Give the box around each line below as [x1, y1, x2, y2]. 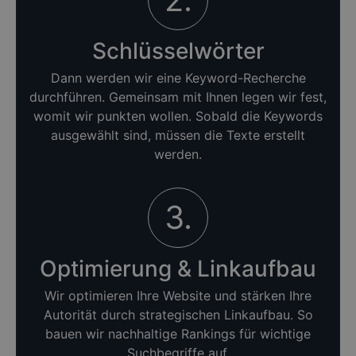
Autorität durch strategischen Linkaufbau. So [43, 307, 313, 323]
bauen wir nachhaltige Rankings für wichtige [45, 326, 311, 342]
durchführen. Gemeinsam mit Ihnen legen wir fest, [29, 89, 327, 106]
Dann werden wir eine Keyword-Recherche [50, 70, 306, 87]
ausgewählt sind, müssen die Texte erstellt [51, 127, 305, 144]
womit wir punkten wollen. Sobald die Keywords [33, 108, 323, 125]
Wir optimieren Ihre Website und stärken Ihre [44, 288, 311, 304]
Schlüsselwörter [91, 37, 265, 65]
